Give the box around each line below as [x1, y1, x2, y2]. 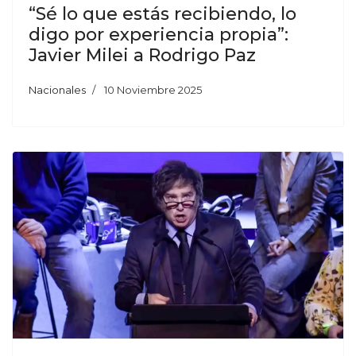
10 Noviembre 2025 [104, 83, 202, 97]
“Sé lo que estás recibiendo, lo [29, 3, 296, 25]
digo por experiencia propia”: [29, 24, 288, 46]
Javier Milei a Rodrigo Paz [29, 44, 256, 67]
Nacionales [29, 83, 86, 97]
